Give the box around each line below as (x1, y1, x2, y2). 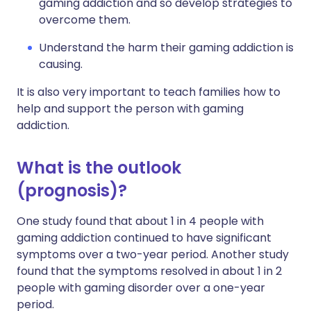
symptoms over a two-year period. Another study (17, 246, 289, 263)
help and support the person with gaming (17, 101, 244, 117)
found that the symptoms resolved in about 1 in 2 (17, 263, 282, 280)
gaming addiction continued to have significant (17, 230, 271, 246)
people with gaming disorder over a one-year (17, 280, 265, 296)
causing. (39, 56, 83, 73)
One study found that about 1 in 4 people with (17, 213, 264, 230)
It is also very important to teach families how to (17, 84, 280, 101)
